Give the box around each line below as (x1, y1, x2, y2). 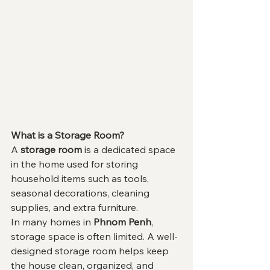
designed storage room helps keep (11, 245, 171, 257)
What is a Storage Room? (11, 129, 124, 142)
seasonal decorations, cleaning (11, 187, 152, 199)
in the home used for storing (11, 158, 140, 171)
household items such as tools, (11, 172, 151, 185)
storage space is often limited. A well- (11, 230, 178, 243)
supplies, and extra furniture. (11, 201, 138, 214)
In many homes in (11, 216, 93, 228)
